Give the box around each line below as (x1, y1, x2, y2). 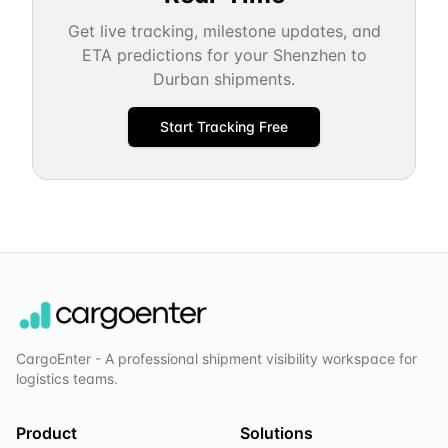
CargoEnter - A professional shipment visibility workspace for (16, 350, 417, 367)
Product (16, 423, 77, 443)
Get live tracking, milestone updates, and (67, 21, 381, 41)
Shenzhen (272, 45, 346, 65)
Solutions (240, 423, 313, 443)
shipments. (209, 69, 295, 89)
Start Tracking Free (160, 118, 288, 135)
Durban (153, 69, 209, 89)
